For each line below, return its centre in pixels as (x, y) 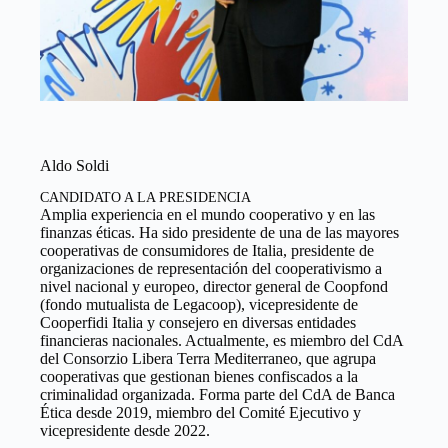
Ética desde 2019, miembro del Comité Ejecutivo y (200, 412)
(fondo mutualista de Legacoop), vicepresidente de (199, 304)
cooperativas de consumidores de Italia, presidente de (207, 250)
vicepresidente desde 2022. (125, 430)
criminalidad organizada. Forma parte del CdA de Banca (217, 394)
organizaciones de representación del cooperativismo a (211, 268)
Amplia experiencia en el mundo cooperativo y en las (207, 214)
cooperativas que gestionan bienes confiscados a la (199, 376)
